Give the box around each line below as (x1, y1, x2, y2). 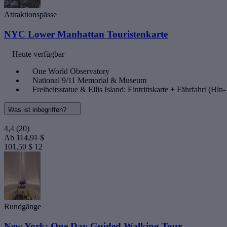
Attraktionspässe (4, 10, 57, 19)
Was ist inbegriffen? (8, 105, 68, 113)
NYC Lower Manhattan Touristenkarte (4, 29, 168, 40)
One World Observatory (32, 66, 109, 75)
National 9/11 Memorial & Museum (32, 75, 146, 85)
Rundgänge (4, 202, 41, 211)
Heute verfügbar (12, 49, 64, 58)
